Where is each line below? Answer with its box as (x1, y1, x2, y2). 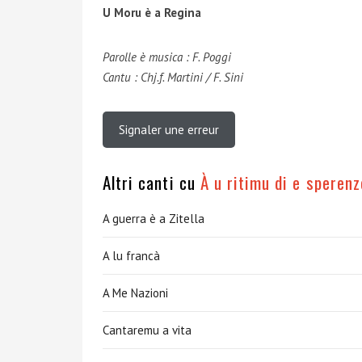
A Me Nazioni (103, 285, 168, 301)
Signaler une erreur (119, 122, 219, 137)
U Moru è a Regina (103, 5, 201, 20)
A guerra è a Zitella (103, 211, 204, 226)
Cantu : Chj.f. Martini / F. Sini (103, 69, 243, 85)
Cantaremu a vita (103, 322, 192, 338)
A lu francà (103, 248, 160, 263)
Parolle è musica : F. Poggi (103, 49, 231, 65)
